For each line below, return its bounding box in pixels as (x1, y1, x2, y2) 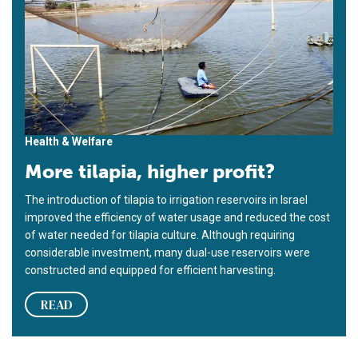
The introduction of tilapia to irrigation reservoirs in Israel (25, 193, 308, 207)
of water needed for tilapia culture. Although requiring (25, 229, 295, 242)
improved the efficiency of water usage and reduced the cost (25, 211, 330, 225)
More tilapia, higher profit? (25, 160, 275, 184)
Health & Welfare (25, 135, 113, 149)
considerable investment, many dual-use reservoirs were (25, 246, 310, 260)
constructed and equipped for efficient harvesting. (25, 264, 276, 277)
